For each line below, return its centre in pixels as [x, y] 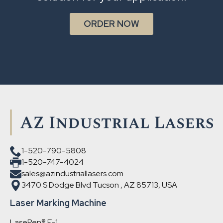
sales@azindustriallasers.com [72, 174]
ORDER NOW [111, 24]
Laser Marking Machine [58, 203]
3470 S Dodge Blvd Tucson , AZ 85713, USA [99, 185]
